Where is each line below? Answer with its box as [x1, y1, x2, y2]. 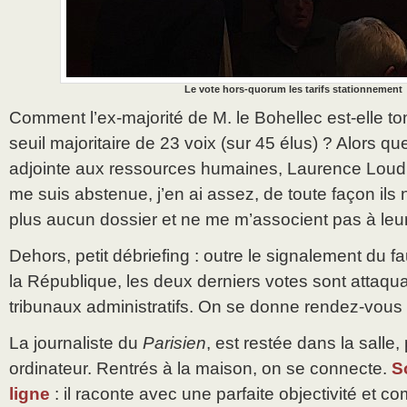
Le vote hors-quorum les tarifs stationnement [184, 84, 402, 95]
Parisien [143, 333, 206, 353]
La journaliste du [9, 333, 143, 353]
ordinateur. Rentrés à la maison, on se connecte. [9, 359, 392, 379]
